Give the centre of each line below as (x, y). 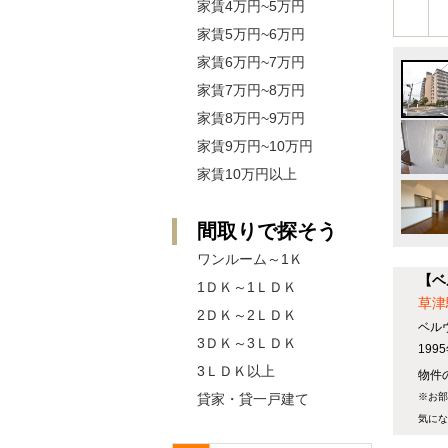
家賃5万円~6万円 (251, 34)
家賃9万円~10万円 (255, 146)
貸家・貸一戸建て (253, 399)
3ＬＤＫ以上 (236, 371)
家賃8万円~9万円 (251, 118)
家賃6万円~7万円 (251, 62)
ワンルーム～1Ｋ (250, 259)
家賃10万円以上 (247, 174)
